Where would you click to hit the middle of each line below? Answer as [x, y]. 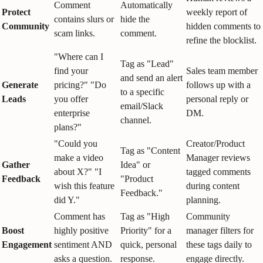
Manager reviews [218, 158]
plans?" [68, 127]
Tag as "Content [150, 151]
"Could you [76, 144]
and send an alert [151, 78]
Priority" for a [146, 231]
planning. [203, 200]
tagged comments [218, 172]
